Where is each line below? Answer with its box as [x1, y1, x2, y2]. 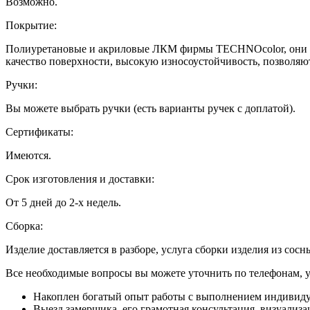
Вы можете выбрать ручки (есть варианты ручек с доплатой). [6, 102, 295, 114]
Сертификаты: [6, 125, 73, 138]
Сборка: [6, 219, 43, 232]
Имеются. [6, 149, 51, 161]
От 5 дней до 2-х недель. [6, 196, 121, 208]
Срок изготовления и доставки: [6, 172, 154, 185]
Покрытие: [6, 19, 57, 31]
